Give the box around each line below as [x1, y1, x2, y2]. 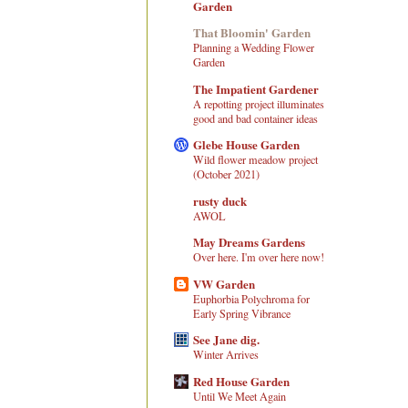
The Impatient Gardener [193, 79, 319, 97]
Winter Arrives [193, 347, 259, 362]
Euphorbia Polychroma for [193, 291, 310, 306]
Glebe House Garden [193, 136, 300, 154]
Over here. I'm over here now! [193, 250, 324, 265]
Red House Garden [193, 372, 290, 390]
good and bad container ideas [193, 110, 318, 126]
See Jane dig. [193, 331, 260, 349]
